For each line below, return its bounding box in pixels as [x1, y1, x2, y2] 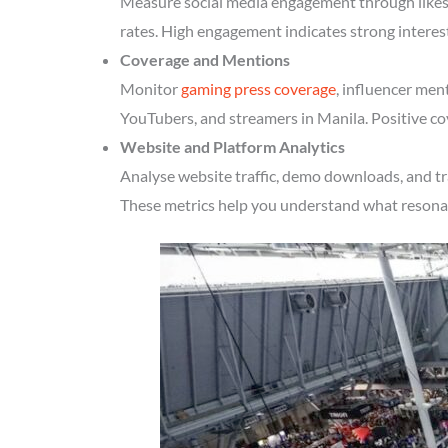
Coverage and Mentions [120, 50, 290, 69]
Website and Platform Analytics [120, 137, 345, 156]
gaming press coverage [181, 79, 336, 98]
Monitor [120, 79, 181, 98]
